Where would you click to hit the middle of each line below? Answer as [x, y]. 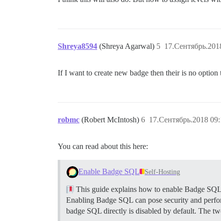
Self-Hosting [163, 172]
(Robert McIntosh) [111, 120]
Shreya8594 [77, 46]
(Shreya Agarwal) [128, 46]
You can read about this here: [103, 146]
